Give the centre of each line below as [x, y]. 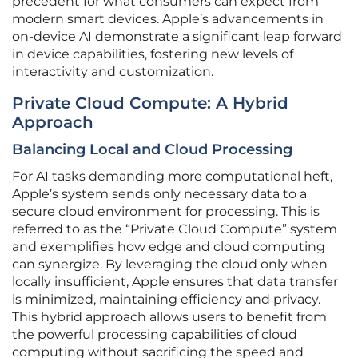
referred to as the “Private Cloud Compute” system [175, 229]
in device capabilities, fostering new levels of [153, 54]
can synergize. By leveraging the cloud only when [170, 265]
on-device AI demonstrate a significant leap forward [177, 37]
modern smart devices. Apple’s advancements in [168, 19]
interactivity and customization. [113, 72]
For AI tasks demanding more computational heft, [172, 177]
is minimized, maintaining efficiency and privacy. [166, 300]
